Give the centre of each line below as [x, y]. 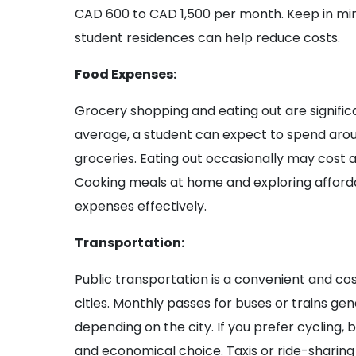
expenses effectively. [141, 207]
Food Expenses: [126, 75]
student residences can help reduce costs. [208, 38]
